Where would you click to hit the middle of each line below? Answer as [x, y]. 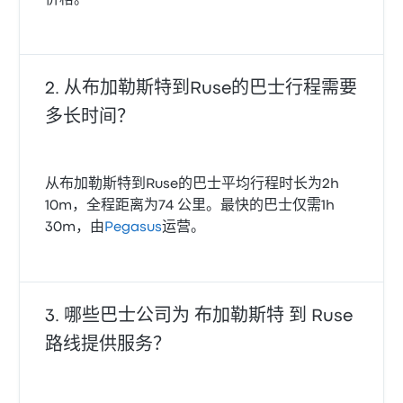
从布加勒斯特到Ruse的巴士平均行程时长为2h [193, 184]
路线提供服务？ [108, 345]
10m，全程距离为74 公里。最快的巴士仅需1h [190, 206]
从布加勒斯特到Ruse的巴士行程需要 [211, 89]
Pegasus [134, 228]
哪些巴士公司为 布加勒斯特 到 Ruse [209, 316]
